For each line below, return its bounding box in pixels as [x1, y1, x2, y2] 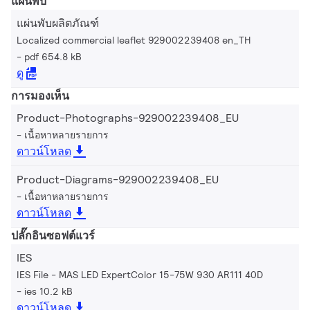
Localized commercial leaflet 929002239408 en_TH [17, 33, 250, 46]
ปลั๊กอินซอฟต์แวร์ [11, 228, 95, 243]
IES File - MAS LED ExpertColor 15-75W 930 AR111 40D [17, 268, 263, 281]
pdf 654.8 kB [24, 50, 82, 63]
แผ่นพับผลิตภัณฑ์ [17, 15, 99, 30]
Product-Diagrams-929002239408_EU [17, 172, 219, 187]
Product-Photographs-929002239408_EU [17, 110, 239, 125]
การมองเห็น [11, 88, 69, 103]
